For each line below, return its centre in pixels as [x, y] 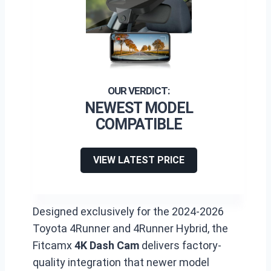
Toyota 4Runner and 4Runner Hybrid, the [130, 228]
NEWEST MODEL [139, 108]
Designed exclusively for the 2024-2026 [128, 211]
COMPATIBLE [139, 124]
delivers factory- [180, 245]
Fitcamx [54, 245]
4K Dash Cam [107, 245]
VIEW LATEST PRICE [139, 160]
